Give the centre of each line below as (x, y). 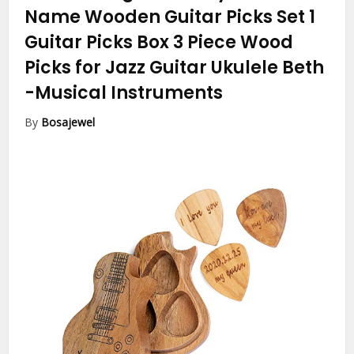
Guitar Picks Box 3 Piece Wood (159, 43)
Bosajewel (68, 122)
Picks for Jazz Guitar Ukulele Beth (175, 68)
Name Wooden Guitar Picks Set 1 (170, 17)
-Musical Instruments (124, 93)
